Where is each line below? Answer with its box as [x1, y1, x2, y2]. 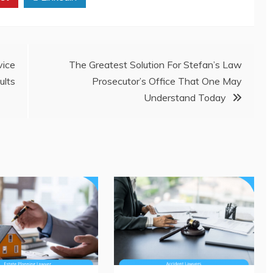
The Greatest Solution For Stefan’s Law [69, 58, 242, 71]
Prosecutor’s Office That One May [92, 75, 242, 88]
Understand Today [144, 91, 226, 104]
